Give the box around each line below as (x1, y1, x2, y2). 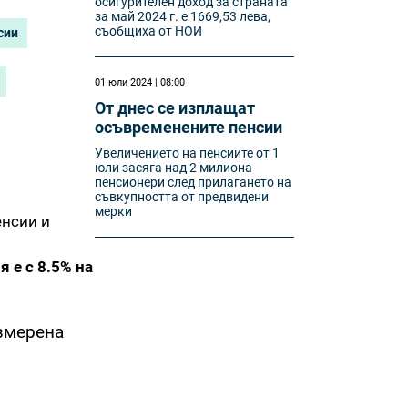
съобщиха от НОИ (95, 24, 203, 38)
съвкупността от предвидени (95, 189, 270, 204)
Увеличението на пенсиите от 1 (95, 146, 280, 160)
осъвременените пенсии (95, 117, 283, 137)
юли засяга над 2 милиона (95, 160, 253, 175)
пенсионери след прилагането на (95, 175, 292, 189)
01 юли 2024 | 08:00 (95, 76, 186, 88)
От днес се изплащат (95, 98, 256, 117)
